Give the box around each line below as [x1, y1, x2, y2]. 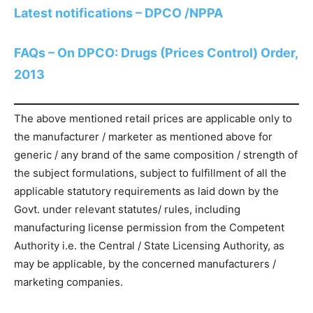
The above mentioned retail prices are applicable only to [14, 112, 292, 126]
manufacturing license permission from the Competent [14, 221, 284, 235]
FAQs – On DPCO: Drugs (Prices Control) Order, [14, 45, 298, 60]
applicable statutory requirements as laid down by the [14, 184, 279, 198]
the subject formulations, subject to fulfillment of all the [14, 166, 286, 180]
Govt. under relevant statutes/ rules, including [14, 203, 240, 217]
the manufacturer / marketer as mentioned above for [14, 130, 272, 144]
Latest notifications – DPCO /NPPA [14, 5, 223, 20]
